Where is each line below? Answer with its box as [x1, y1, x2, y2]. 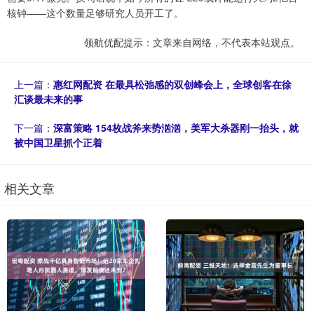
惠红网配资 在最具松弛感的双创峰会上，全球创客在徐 [53, 76, 292, 91]
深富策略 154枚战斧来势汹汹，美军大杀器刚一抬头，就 [53, 120, 299, 135]
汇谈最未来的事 [14, 91, 83, 106]
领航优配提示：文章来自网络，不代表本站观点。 [84, 34, 300, 49]
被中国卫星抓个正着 [14, 135, 102, 149]
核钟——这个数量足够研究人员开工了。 [7, 5, 184, 20]
